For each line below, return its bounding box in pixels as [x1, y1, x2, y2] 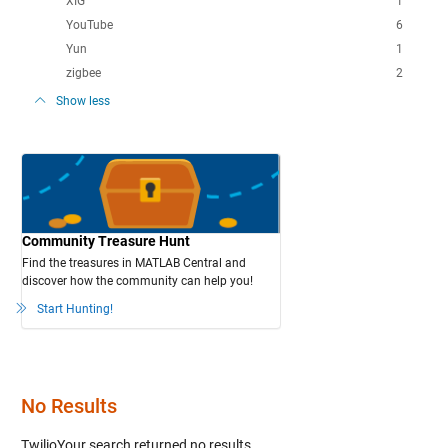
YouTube [65, 17, 113, 32]
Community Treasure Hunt [21, 232, 190, 249]
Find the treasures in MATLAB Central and [21, 255, 246, 270]
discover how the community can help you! [21, 273, 253, 288]
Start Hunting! [36, 301, 113, 316]
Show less [55, 93, 110, 108]
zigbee [65, 65, 101, 80]
